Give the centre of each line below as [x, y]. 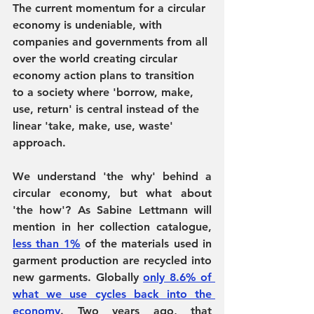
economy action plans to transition [105, 75]
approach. [41, 143]
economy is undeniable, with [89, 25]
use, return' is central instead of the [108, 109]
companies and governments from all [112, 42]
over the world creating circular [97, 59]
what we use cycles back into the [112, 294]
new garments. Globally [78, 277]
